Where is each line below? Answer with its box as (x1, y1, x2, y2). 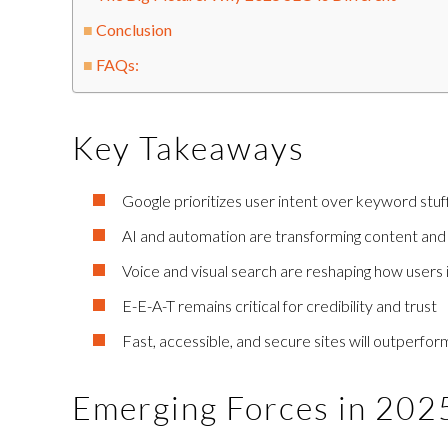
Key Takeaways (72, 128, 305, 167)
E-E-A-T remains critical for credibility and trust (122, 296, 437, 315)
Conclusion (96, 20, 173, 39)
